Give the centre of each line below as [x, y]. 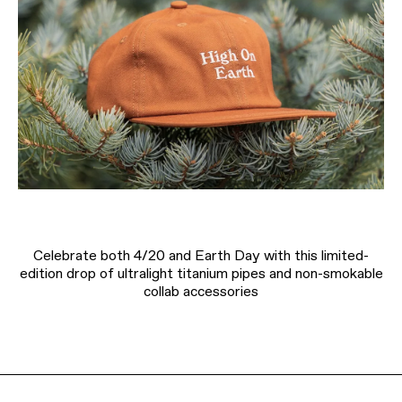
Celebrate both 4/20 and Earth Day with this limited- [201, 256]
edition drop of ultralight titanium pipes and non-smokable [201, 274]
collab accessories [201, 292]
